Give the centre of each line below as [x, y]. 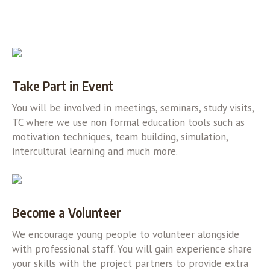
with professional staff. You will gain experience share [132, 249]
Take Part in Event [62, 85]
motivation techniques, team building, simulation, [120, 137]
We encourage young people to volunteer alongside [125, 234]
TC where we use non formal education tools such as [128, 122]
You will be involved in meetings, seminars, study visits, [133, 108]
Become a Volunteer [66, 212]
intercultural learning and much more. [95, 151]
